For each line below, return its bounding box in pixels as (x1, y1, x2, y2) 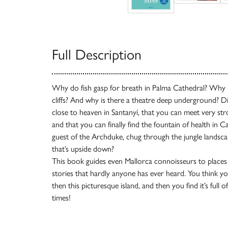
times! (52, 192, 71, 203)
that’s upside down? (52, 144, 114, 154)
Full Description (52, 45, 141, 63)
